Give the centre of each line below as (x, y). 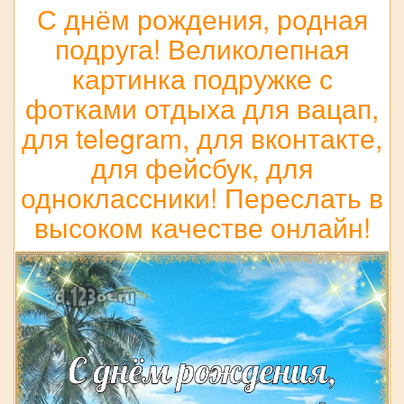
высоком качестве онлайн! (202, 227)
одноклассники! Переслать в (202, 197)
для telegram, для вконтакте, (202, 138)
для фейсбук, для (202, 168)
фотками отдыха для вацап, (202, 108)
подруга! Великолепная (202, 49)
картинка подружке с (202, 78)
